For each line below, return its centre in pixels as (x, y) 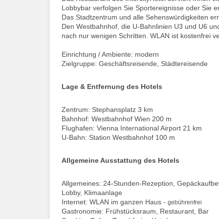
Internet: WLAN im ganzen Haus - (115, 202)
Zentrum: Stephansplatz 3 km (107, 109)
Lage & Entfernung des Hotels (112, 86)
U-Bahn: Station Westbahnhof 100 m (118, 137)
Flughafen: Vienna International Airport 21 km (132, 128)
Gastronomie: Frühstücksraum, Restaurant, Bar (135, 211)
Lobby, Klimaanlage (92, 192)
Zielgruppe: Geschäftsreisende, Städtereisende (135, 63)
